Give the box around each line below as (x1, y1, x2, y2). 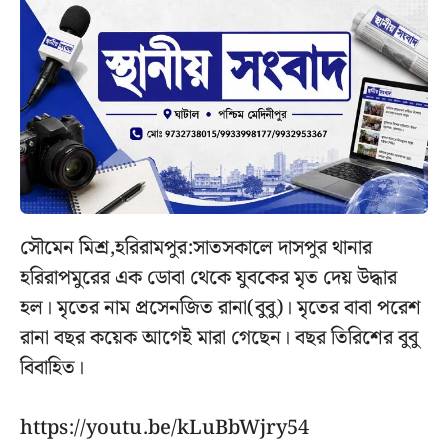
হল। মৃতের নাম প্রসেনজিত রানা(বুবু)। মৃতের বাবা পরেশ (20, 292, 421, 325)
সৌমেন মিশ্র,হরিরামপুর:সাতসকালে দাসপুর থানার (20, 232, 372, 265)
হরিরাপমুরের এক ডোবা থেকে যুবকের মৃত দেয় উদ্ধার (20, 262, 397, 295)
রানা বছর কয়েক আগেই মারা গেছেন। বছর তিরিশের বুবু (20, 322, 418, 355)
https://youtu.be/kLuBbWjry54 (20, 412, 309, 445)
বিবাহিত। (20, 352, 84, 385)
